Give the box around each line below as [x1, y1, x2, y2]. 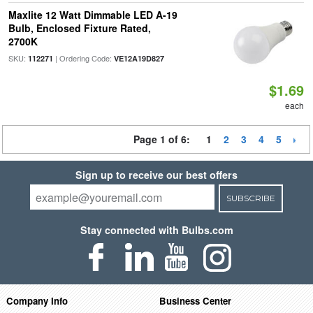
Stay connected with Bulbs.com [80, 223, 233, 237]
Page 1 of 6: [133, 132, 196, 146]
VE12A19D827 [113, 53, 164, 64]
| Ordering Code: [52, 52, 114, 64]
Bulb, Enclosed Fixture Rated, [8, 21, 151, 35]
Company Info [6, 293, 68, 307]
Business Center [159, 293, 232, 307]
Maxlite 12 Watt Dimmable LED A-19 [8, 8, 177, 22]
